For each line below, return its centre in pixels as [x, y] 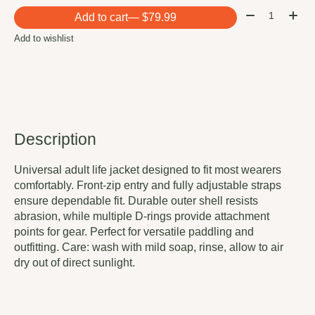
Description [55, 140]
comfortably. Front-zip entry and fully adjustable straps [148, 186]
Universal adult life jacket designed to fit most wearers [148, 170]
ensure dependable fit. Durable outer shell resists [136, 201]
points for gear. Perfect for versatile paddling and [134, 232]
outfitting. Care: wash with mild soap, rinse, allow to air [149, 247]
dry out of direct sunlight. [75, 263]
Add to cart [101, 17]
